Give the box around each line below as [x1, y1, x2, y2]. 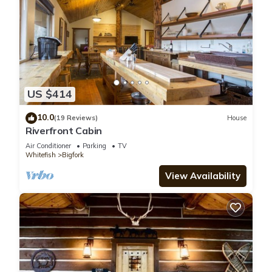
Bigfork [62, 150, 84, 159]
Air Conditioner [25, 141, 71, 150]
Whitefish [25, 150, 56, 159]
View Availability [165, 169, 240, 182]
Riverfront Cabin [25, 124, 102, 137]
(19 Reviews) [54, 114, 98, 123]
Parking [83, 141, 106, 150]
